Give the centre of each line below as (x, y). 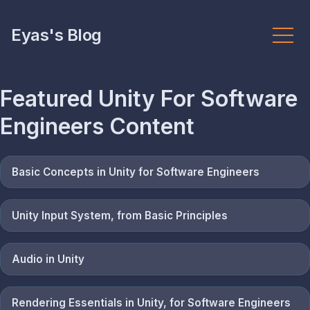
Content (149, 127)
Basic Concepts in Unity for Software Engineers (136, 172)
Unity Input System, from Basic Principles (120, 215)
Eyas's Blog (56, 35)
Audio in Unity (48, 259)
